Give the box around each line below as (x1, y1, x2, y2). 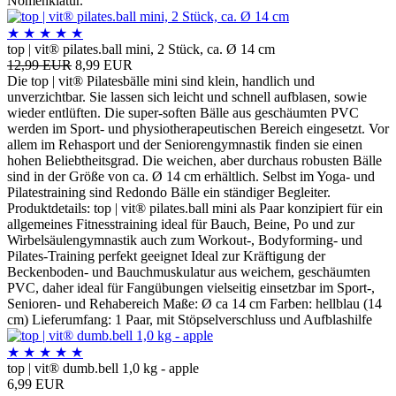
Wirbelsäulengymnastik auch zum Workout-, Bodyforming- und (7, 232, 362, 248)
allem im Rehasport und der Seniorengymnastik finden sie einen (7, 137, 362, 153)
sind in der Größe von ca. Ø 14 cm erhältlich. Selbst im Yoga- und (7, 169, 375, 185)
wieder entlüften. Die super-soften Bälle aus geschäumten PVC (7, 105, 359, 121)
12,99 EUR (7, 57, 72, 73)
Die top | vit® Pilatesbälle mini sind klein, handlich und (7, 73, 315, 89)
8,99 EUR (75, 57, 133, 73)
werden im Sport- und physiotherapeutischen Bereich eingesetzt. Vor (7, 121, 389, 137)
